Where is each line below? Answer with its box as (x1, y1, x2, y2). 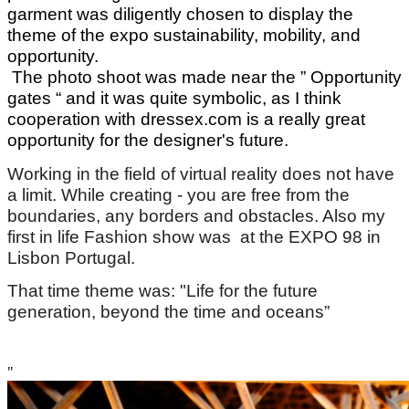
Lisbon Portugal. (7, 247, 135, 267)
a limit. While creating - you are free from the (7, 184, 350, 204)
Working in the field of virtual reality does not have (7, 163, 394, 184)
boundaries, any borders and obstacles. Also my (7, 205, 385, 225)
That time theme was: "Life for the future (7, 281, 318, 301)
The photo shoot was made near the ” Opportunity (7, 68, 402, 88)
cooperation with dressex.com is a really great (7, 110, 365, 130)
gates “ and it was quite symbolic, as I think (7, 89, 341, 109)
